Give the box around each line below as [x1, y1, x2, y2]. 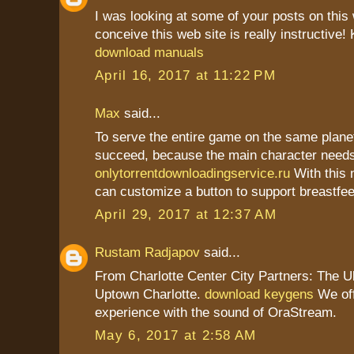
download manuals [95, 43, 204, 60]
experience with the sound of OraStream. [95, 303, 337, 320]
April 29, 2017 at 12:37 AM [95, 206, 277, 223]
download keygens [205, 285, 314, 302]
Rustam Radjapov [95, 244, 200, 261]
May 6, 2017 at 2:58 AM [95, 327, 257, 344]
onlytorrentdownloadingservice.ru [95, 164, 290, 181]
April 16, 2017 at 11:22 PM [95, 67, 276, 84]
